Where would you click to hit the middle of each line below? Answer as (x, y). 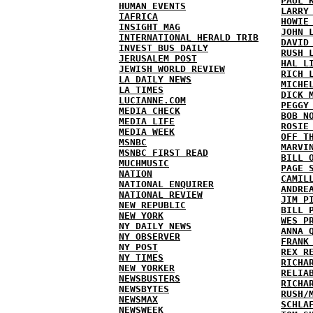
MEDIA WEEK (147, 132)
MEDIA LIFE (147, 121)
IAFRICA (138, 16)
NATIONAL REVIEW (161, 195)
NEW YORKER (147, 268)
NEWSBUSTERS (150, 278)
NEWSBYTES (144, 289)
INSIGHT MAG (150, 27)
